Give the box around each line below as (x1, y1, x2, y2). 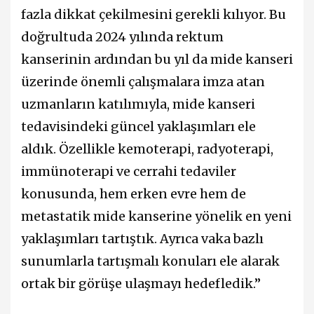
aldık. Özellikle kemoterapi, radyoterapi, (21, 140, 273, 157)
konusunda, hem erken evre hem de (21, 185, 246, 202)
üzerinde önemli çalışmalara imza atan (21, 73, 265, 90)
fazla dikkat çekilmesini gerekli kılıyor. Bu (21, 6, 286, 22)
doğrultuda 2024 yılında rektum (21, 28, 224, 45)
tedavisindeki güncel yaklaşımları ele (21, 118, 256, 135)
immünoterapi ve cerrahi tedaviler (21, 163, 236, 179)
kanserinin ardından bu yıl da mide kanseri (21, 50, 293, 67)
